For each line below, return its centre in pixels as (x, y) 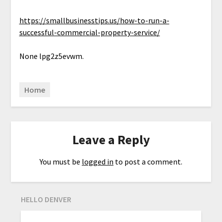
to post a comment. (148, 161)
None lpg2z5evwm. (51, 56)
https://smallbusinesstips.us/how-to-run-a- (94, 20)
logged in (98, 161)
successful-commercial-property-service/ (89, 32)
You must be (61, 161)
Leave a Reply (111, 139)
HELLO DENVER (46, 199)
